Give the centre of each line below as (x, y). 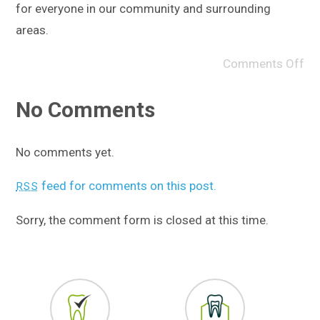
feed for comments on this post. (127, 186)
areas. (32, 30)
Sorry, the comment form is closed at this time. (142, 220)
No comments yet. (65, 152)
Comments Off (263, 63)
